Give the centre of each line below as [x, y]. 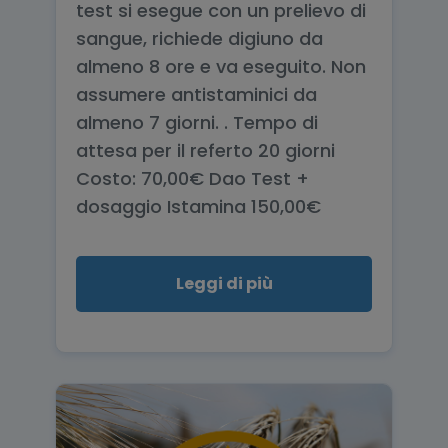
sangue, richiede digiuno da [199, 38]
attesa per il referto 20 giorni [205, 150]
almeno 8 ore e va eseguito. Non [221, 66]
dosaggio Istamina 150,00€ [198, 206]
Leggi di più [224, 283]
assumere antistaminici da [196, 94]
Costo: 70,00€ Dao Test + [192, 178]
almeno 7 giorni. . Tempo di [197, 122]
